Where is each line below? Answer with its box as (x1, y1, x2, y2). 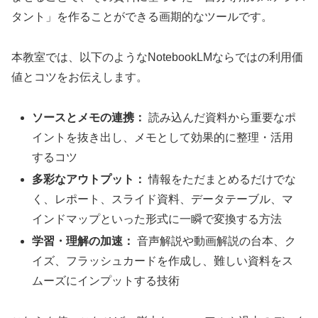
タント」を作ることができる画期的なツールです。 (11, 11, 273, 23)
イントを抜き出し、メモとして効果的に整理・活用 (32, 131, 294, 143)
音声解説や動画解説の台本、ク (134, 235, 297, 247)
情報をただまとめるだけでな (146, 172, 297, 185)
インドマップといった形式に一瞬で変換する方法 (32, 212, 283, 225)
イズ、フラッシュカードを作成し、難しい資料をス (32, 255, 294, 267)
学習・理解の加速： (32, 235, 135, 247)
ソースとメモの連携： (32, 111, 146, 124)
